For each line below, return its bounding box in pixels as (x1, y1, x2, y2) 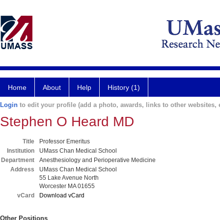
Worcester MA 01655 (39, 183, 95, 190)
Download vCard (39, 192, 84, 199)
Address (10, 166, 34, 173)
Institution (7, 147, 34, 154)
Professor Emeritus (39, 138, 90, 145)
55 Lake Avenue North (39, 174, 99, 181)
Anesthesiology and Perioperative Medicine (39, 157, 156, 164)
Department (1, 157, 34, 164)
